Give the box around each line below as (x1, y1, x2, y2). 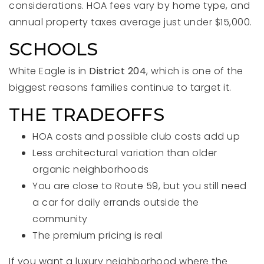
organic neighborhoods (32, 163, 149, 176)
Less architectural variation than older (32, 146, 217, 160)
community (32, 212, 88, 226)
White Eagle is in (9, 64, 89, 78)
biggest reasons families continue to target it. (9, 81, 232, 94)
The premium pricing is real (32, 229, 163, 242)
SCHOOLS (9, 38, 98, 60)
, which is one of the (146, 64, 243, 78)
